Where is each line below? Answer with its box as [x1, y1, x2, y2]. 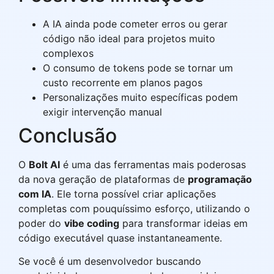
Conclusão [18, 123, 117, 147]
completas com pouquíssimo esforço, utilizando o [18, 202, 250, 215]
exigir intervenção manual [43, 105, 162, 118]
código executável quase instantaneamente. [18, 231, 222, 244]
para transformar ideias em [119, 217, 248, 229]
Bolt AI [29, 158, 60, 171]
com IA [18, 187, 51, 200]
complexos [43, 46, 94, 59]
